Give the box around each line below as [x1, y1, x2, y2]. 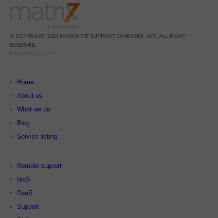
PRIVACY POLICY [10, 49, 51, 57]
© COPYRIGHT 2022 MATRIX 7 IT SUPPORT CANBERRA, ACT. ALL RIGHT [10, 32, 185, 39]
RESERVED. [10, 40, 37, 48]
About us [17, 91, 42, 99]
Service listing [17, 132, 57, 140]
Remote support [17, 162, 62, 169]
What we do [17, 105, 50, 113]
